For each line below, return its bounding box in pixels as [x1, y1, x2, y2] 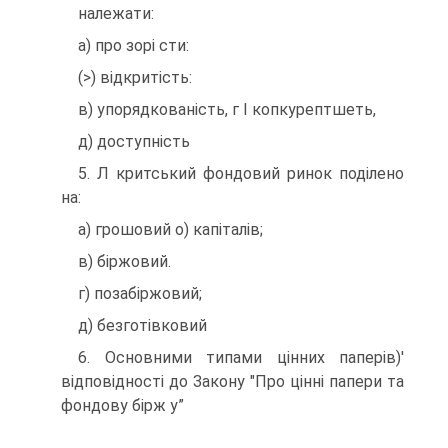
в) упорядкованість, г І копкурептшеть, [78, 100, 376, 120]
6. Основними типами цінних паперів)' [78, 348, 404, 368]
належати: [78, 4, 154, 24]
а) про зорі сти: [78, 36, 189, 56]
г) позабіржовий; [78, 284, 202, 304]
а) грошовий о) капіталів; [78, 220, 263, 240]
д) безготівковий [78, 316, 207, 336]
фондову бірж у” [61, 396, 184, 416]
